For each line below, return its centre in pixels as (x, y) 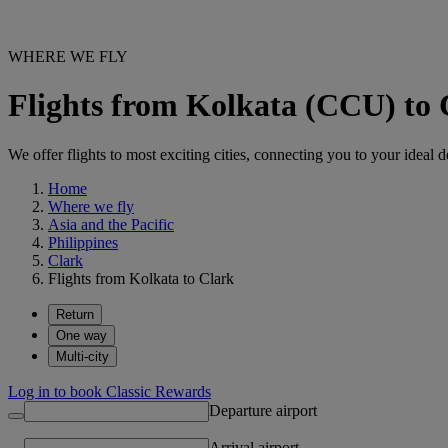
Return (75, 314)
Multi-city (82, 356)
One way (81, 335)
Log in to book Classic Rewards (109, 391)
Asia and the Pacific (111, 224)
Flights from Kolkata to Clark (141, 278)
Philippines (83, 242)
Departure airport (263, 410)
